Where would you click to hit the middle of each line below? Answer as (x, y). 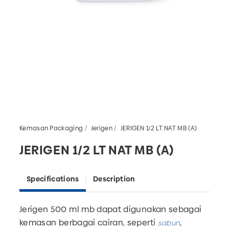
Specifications (53, 179)
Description (114, 179)
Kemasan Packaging (51, 128)
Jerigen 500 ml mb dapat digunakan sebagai (111, 210)
